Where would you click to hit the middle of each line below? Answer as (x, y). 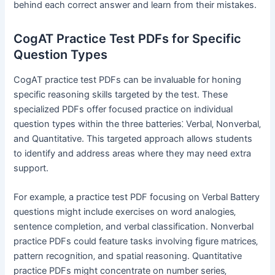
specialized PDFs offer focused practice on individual (123, 109)
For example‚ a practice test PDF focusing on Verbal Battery (137, 197)
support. (31, 168)
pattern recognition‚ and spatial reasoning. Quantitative (128, 256)
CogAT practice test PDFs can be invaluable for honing (128, 79)
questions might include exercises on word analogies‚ (125, 211)
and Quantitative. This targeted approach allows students (133, 138)
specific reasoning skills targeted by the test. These (121, 94)
